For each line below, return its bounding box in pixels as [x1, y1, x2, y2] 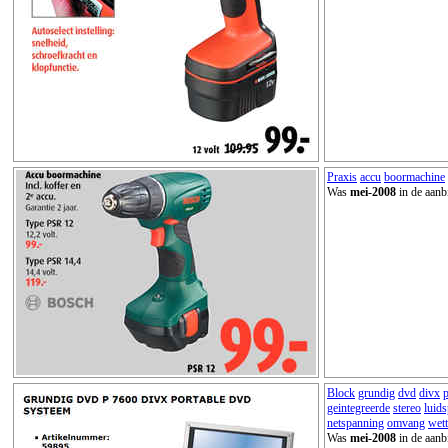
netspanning [327, 415, 384, 430]
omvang [387, 415, 425, 430]
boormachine [384, 169, 445, 184]
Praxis [327, 169, 357, 184]
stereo [393, 400, 421, 415]
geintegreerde [327, 400, 390, 415]
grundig [358, 385, 395, 400]
